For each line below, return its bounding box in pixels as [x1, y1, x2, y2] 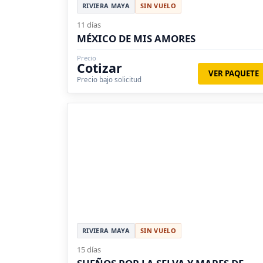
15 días [77, 244, 101, 255]
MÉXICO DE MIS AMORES [77, 31, 195, 45]
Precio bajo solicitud [77, 75, 141, 84]
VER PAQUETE [208, 68, 259, 79]
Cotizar [77, 59, 122, 76]
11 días [77, 19, 101, 30]
